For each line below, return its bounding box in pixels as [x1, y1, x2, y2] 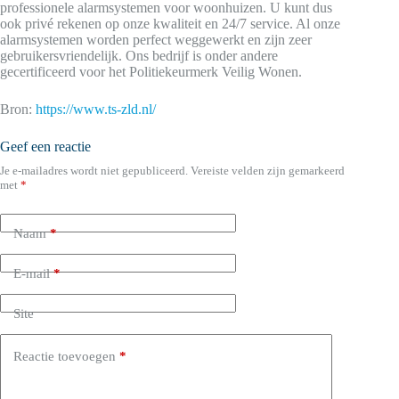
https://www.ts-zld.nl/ [36, 102, 156, 117]
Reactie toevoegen [13, 348, 116, 363]
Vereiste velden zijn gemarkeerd [191, 164, 345, 177]
